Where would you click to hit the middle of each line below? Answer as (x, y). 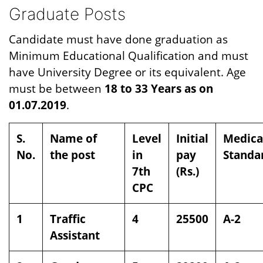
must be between (57, 88)
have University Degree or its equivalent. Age (127, 72)
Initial (192, 138)
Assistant (75, 235)
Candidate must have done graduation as (118, 39)
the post (73, 155)
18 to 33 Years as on (159, 88)
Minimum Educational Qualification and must (129, 55)
